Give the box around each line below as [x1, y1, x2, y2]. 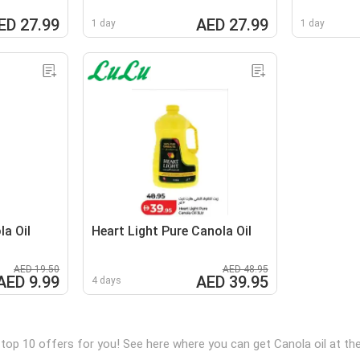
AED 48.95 [222, 263, 268, 275]
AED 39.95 [195, 272, 268, 292]
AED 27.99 [195, 14, 268, 35]
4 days [92, 274, 122, 286]
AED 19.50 [14, 263, 60, 275]
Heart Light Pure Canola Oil [92, 223, 252, 239]
